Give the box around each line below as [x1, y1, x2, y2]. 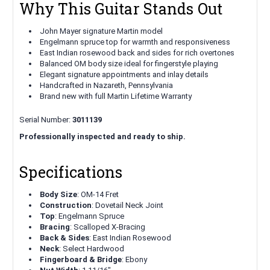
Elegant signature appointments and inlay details [40, 70, 209, 80]
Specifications [19, 162, 123, 183]
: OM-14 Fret [77, 190, 119, 199]
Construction [40, 201, 92, 210]
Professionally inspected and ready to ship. [19, 132, 186, 142]
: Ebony [122, 255, 148, 265]
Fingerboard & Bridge [40, 255, 122, 265]
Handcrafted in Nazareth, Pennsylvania [40, 81, 174, 90]
